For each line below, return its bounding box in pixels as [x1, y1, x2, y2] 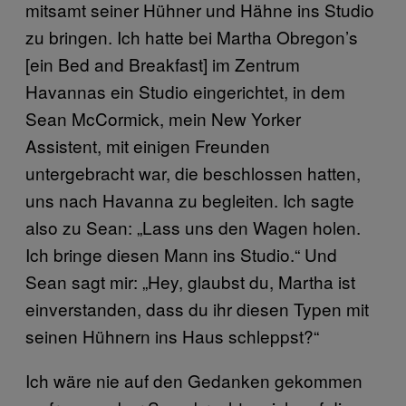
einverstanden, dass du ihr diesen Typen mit [25, 296, 369, 321]
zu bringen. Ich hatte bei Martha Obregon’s [25, 24, 358, 49]
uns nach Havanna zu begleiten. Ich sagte [25, 188, 354, 212]
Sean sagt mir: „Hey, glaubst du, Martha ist [25, 269, 355, 294]
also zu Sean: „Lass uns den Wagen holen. [25, 215, 361, 239]
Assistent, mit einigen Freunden [25, 133, 270, 158]
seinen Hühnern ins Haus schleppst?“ [25, 324, 319, 348]
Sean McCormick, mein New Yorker [25, 106, 301, 130]
